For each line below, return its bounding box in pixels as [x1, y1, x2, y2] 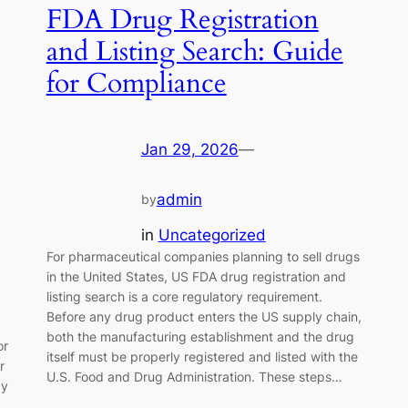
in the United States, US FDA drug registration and [46, 268, 346, 284]
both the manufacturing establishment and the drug [46, 328, 354, 344]
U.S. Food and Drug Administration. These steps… [46, 368, 342, 384]
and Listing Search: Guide [46, 33, 343, 70]
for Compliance [46, 65, 227, 102]
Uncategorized [158, 225, 266, 244]
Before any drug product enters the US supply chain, [46, 308, 362, 324]
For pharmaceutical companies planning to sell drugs [46, 248, 360, 264]
